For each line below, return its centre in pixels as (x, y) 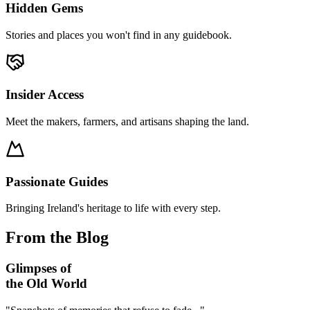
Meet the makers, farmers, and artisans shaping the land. (127, 121)
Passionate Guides (57, 181)
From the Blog (57, 238)
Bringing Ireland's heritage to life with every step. (113, 208)
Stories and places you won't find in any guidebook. (119, 35)
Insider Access (45, 95)
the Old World (46, 284)
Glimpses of (38, 268)
